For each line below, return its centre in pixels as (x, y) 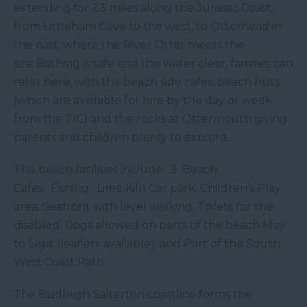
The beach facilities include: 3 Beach (115, 170)
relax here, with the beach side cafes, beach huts (147, 82)
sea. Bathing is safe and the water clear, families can (153, 64)
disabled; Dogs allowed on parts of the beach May (149, 225)
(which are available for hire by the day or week (143, 101)
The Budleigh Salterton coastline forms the (133, 295)
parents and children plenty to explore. (121, 138)
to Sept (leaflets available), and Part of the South (147, 244)
